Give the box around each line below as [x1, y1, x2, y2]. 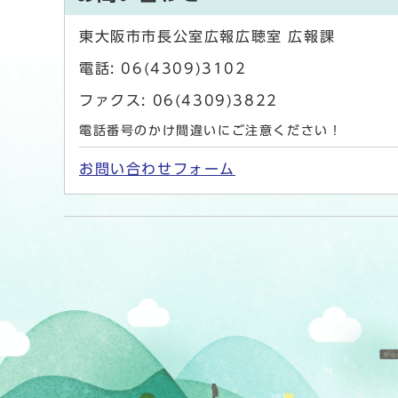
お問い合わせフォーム [79, 162, 235, 177]
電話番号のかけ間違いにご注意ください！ [79, 124, 343, 138]
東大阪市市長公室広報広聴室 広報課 [79, 29, 336, 44]
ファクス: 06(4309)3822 [79, 93, 278, 108]
